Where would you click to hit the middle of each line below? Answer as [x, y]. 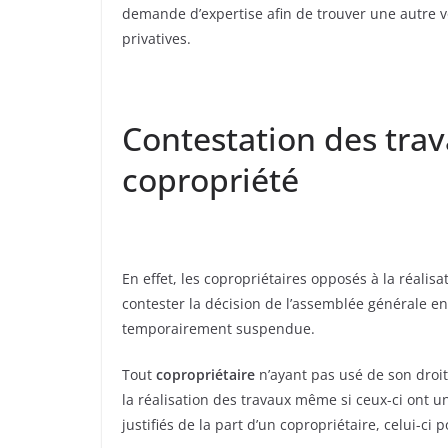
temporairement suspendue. [218, 329]
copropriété [210, 180]
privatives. [156, 39]
